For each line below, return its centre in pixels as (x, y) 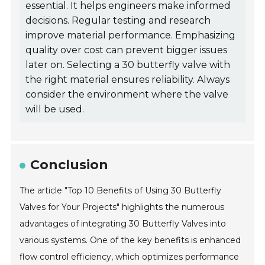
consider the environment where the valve (127, 95)
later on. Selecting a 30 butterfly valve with (128, 65)
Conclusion (70, 165)
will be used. (55, 109)
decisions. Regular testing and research (118, 21)
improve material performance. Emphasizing (131, 35)
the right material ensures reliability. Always (128, 80)
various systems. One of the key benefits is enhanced (130, 240)
